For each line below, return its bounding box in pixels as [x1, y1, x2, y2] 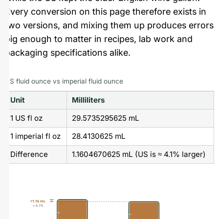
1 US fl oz [10, 113, 43, 123]
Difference [10, 150, 48, 159]
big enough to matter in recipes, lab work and [5, 33, 193, 44]
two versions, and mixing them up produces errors [5, 20, 214, 30]
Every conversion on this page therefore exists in [5, 6, 206, 17]
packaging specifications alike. [5, 47, 131, 58]
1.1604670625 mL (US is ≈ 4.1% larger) [71, 150, 206, 159]
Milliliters [71, 95, 105, 105]
